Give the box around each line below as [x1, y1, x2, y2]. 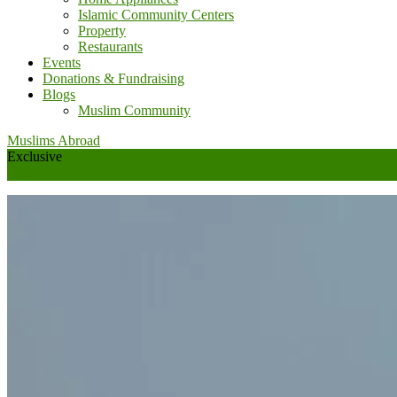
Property [78, 23, 126, 38]
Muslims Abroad [7, 133, 100, 148]
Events [43, 55, 81, 70]
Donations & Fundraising [43, 71, 184, 86]
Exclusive [7, 149, 62, 164]
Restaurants [78, 39, 143, 54]
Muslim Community [78, 103, 191, 118]
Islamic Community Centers [78, 7, 234, 22]
